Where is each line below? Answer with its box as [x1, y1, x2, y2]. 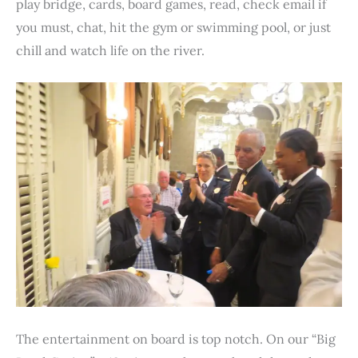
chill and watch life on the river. [16, 42, 205, 58]
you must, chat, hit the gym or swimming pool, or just [16, 18, 331, 35]
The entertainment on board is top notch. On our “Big [16, 330, 336, 347]
